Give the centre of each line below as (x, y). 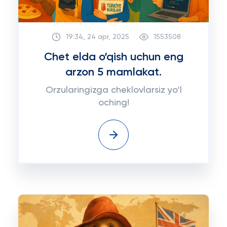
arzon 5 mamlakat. (113, 72)
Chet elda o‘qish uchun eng (113, 57)
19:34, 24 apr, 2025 (97, 37)
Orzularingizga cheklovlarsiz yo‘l (113, 90)
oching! (113, 103)
